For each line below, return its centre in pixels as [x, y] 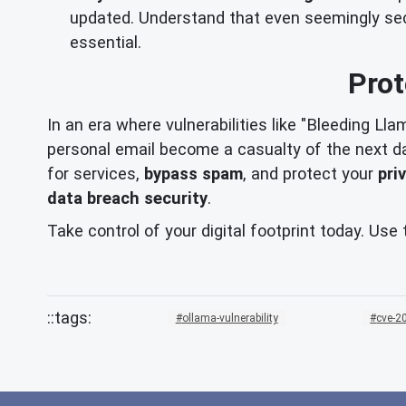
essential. [106, 42]
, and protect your [310, 173]
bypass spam [193, 173]
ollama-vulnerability [230, 318]
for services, [96, 173]
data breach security [127, 198]
